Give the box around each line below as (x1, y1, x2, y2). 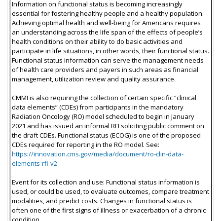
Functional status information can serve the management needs (11, 56, 204, 65)
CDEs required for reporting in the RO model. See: (11, 140, 159, 149)
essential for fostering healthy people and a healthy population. (11, 9, 204, 18)
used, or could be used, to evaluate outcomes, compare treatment (11, 187, 209, 196)
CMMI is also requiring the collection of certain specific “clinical (11, 93, 196, 103)
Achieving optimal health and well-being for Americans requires (11, 18, 201, 28)
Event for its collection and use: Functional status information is (11, 178, 200, 187)
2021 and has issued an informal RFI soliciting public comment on (11, 121, 204, 131)
